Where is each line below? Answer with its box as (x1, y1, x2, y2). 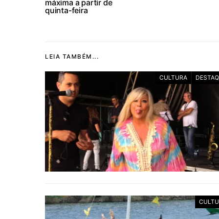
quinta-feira (45, 5, 88, 15)
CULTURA (159, 74, 187, 81)
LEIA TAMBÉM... (45, 53, 99, 60)
